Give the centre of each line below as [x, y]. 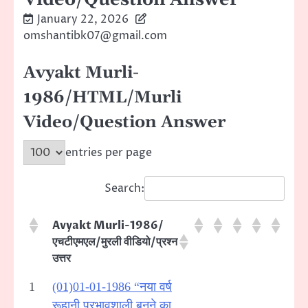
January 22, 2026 [83, 19]
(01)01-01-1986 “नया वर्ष [112, 286]
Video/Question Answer [124, 122]
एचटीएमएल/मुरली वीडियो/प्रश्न [115, 242]
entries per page [109, 152]
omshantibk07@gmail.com [95, 35]
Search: [124, 188]
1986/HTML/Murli [102, 97]
